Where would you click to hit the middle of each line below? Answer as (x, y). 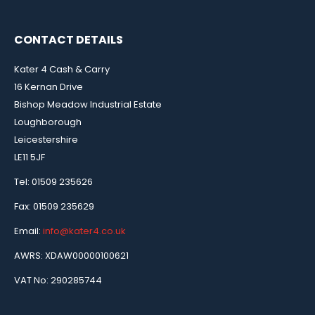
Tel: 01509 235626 (53, 181)
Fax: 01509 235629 (54, 206)
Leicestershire (46, 139)
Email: (28, 231)
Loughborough (48, 122)
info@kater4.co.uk (84, 231)
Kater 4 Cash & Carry (62, 69)
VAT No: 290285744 (58, 280)
